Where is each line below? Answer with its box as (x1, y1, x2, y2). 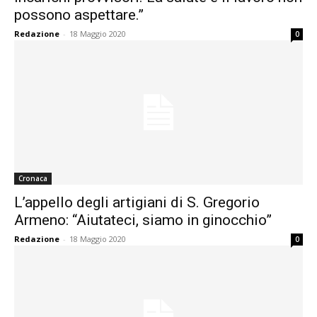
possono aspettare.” (14, 6, 144, 23)
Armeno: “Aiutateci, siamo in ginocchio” (14, 212, 272, 229)
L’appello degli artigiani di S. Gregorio (14, 194, 260, 211)
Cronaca (18, 173, 47, 183)
